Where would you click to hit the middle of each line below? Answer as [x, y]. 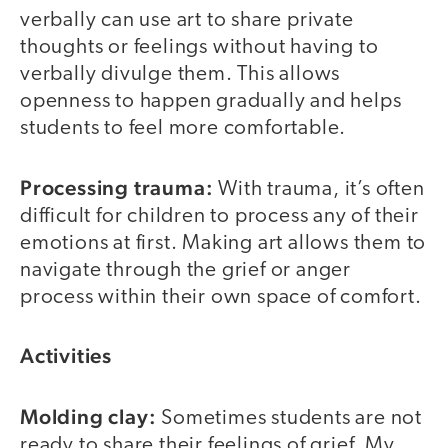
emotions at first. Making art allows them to [223, 243]
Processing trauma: [117, 187]
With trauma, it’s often [319, 189]
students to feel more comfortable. [183, 129]
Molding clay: [91, 416]
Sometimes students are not [292, 418]
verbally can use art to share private [187, 21]
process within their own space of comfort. [221, 297]
